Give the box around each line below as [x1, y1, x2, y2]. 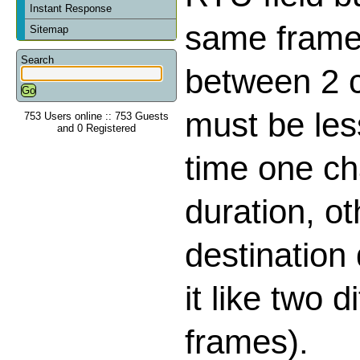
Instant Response [30, 2, 112, 14]
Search [21, 53, 54, 66]
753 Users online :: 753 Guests [24, 109, 169, 122]
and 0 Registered [57, 121, 136, 134]
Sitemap [30, 22, 69, 35]
